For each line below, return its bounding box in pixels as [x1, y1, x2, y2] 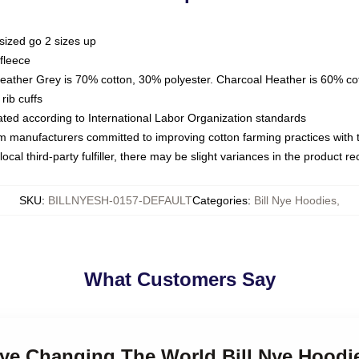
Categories [192, 194, 248, 207]
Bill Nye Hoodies [254, 194, 337, 207]
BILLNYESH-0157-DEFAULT [48, 194, 192, 207]
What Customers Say [83, 268, 276, 290]
